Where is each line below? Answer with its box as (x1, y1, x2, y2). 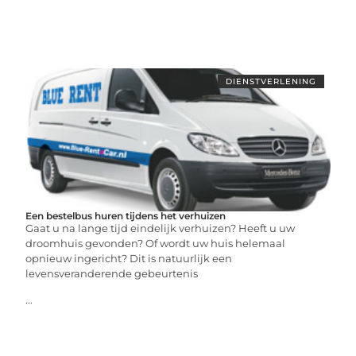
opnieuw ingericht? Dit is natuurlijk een (25, 252, 233, 265)
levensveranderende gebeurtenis (25, 267, 199, 280)
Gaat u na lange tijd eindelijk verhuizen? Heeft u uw (25, 222, 296, 234)
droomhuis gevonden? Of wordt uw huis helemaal (25, 237, 286, 250)
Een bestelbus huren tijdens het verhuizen (25, 210, 226, 222)
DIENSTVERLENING (225, 76, 316, 87)
